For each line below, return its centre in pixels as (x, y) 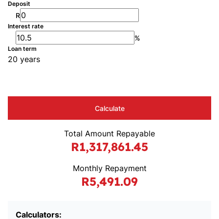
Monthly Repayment (109, 168)
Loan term (22, 49)
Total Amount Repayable (109, 133)
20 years (24, 59)
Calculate (109, 108)
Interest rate (26, 26)
